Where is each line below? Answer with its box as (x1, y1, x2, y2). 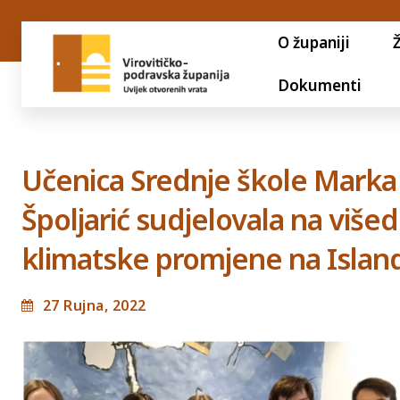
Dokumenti (277, 75, 362, 96)
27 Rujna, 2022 (42, 295, 146, 315)
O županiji (277, 32, 350, 53)
